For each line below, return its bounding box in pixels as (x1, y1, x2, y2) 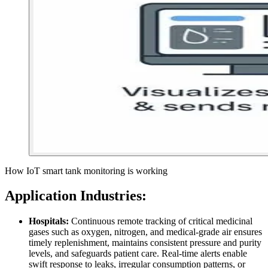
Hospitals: (29, 216, 69, 227)
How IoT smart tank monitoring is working (5, 165, 167, 176)
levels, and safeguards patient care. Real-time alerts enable (29, 248, 247, 259)
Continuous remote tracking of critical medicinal (69, 216, 252, 227)
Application (5, 188, 77, 204)
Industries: (80, 188, 147, 204)
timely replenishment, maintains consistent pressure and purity (29, 237, 261, 248)
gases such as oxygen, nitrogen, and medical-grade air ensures (29, 227, 262, 237)
